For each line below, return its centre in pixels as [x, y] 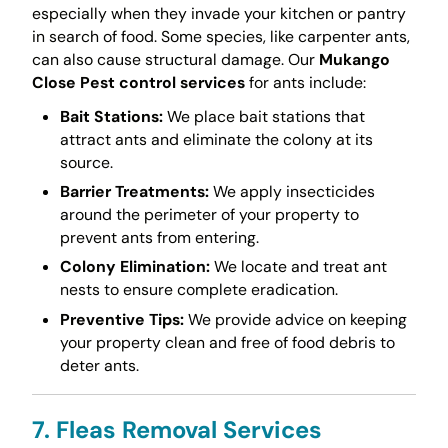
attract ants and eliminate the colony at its [216, 139]
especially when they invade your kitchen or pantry [218, 13]
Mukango [354, 59]
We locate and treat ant [298, 267]
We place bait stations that [263, 116]
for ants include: [305, 82]
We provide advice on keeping [295, 319]
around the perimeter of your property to [209, 215]
